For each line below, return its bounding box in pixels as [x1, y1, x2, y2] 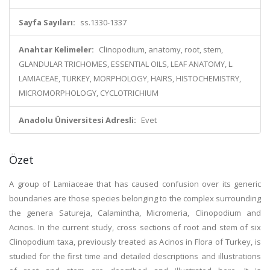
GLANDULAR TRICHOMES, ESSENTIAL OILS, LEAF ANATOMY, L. [19, 58, 234, 69]
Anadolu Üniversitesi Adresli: [19, 115, 136, 125]
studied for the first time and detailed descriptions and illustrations [9, 251, 261, 262]
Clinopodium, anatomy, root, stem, [99, 44, 223, 55]
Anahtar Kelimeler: [19, 44, 94, 55]
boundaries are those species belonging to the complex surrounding [9, 193, 261, 204]
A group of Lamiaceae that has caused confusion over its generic [9, 178, 261, 189]
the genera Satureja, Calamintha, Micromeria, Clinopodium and [9, 207, 261, 218]
